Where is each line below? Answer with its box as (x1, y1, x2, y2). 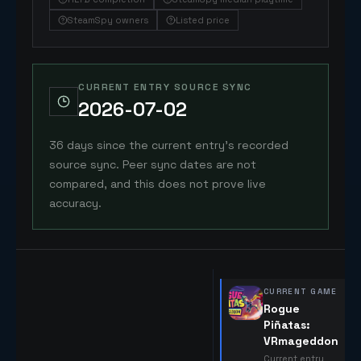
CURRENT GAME (263, 286, 338, 297)
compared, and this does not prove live (49, 176, 266, 191)
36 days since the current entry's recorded (49, 138, 288, 152)
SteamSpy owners (68, 15, 148, 26)
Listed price (176, 15, 230, 26)
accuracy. (49, 196, 102, 210)
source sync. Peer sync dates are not (49, 157, 256, 172)
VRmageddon (263, 334, 338, 348)
